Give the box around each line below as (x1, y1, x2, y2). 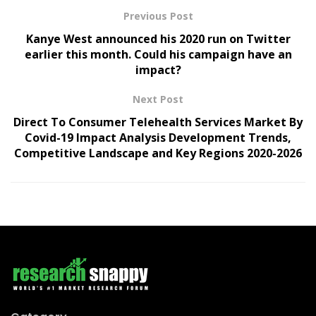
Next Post (133, 92, 183, 106)
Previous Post (123, 8, 193, 23)
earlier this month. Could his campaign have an (24, 46, 292, 62)
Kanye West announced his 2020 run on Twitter (25, 30, 291, 47)
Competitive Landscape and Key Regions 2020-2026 (14, 145, 302, 161)
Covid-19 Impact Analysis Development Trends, (25, 129, 291, 145)
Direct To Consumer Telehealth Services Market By (13, 114, 303, 130)
